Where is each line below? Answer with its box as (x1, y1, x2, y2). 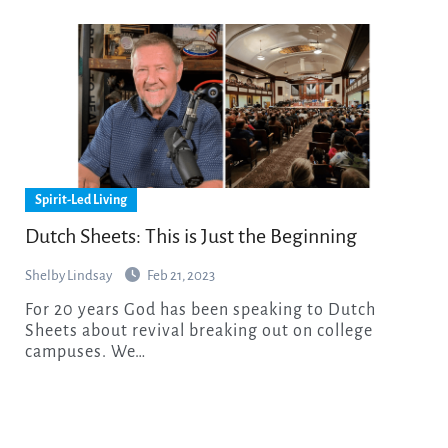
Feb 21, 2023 (146, 268, 215, 284)
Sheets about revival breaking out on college (24, 322, 373, 341)
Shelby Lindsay (24, 268, 114, 284)
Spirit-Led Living (34, 193, 127, 208)
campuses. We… (24, 343, 146, 362)
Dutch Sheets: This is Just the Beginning (24, 225, 357, 248)
